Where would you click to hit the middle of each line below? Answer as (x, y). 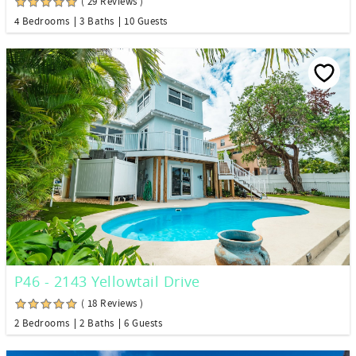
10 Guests (146, 22)
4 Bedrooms (42, 22)
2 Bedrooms (42, 323)
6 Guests (143, 323)
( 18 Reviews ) (112, 303)
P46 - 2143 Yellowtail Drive (107, 281)
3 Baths (97, 22)
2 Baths (97, 323)
